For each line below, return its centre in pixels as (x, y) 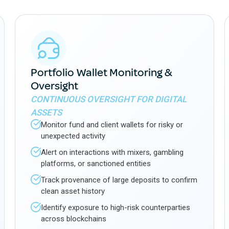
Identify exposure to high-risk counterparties (116, 208)
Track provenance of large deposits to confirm (119, 180)
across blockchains (74, 219)
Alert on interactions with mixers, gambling (112, 152)
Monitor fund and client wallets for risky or (112, 125)
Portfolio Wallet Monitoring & (101, 73)
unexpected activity (73, 136)
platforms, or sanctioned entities (96, 164)
